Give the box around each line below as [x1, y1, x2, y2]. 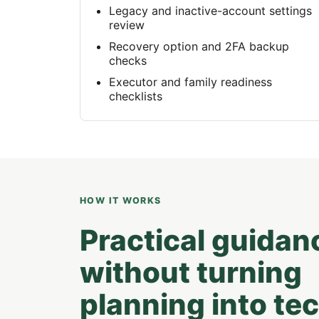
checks [109, 53, 147, 68]
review [109, 17, 145, 32]
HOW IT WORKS [80, 195, 162, 206]
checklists [109, 88, 162, 103]
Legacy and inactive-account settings [109, 3, 312, 18]
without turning [80, 255, 302, 290]
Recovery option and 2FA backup [109, 38, 289, 53]
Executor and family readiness [109, 74, 272, 89]
